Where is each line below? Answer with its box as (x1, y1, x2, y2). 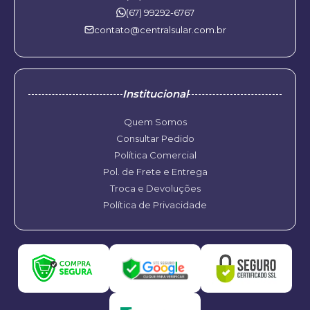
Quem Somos (123, 116, 187, 127)
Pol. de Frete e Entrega (102, 166, 208, 177)
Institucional (122, 87, 188, 100)
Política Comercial (113, 149, 197, 161)
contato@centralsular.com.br (93, 24, 226, 35)
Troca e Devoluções (109, 183, 201, 194)
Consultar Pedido (116, 133, 194, 144)
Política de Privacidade (103, 199, 207, 210)
